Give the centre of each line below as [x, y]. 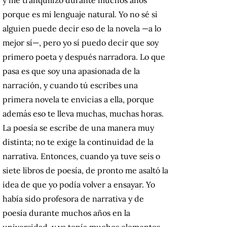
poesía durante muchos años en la [66, 213]
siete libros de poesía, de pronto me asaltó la [85, 170]
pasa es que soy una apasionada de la [71, 71]
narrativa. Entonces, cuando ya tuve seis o [81, 156]
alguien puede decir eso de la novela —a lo [82, 28]
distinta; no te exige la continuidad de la [78, 142]
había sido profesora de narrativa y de [73, 198]
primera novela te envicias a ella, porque [78, 99]
